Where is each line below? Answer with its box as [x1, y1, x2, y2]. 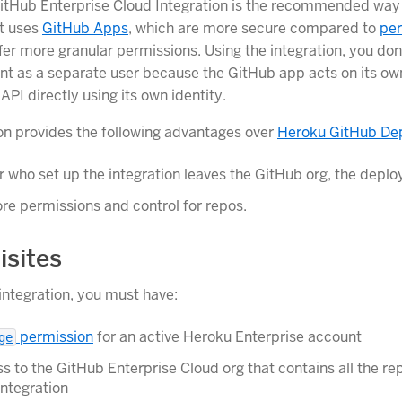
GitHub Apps [42, 19, 128, 39]
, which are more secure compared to [128, 19, 380, 39]
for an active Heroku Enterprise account [93, 327, 362, 346]
